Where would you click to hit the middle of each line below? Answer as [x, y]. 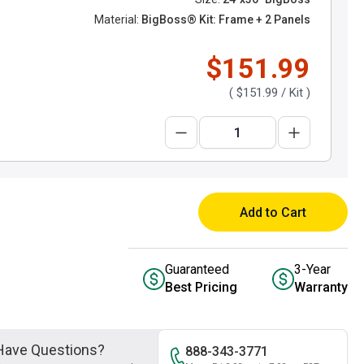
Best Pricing [201, 287]
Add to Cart [273, 212]
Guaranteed [197, 269]
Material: [117, 19]
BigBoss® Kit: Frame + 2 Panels [225, 19]
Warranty [321, 287]
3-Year [312, 269]
